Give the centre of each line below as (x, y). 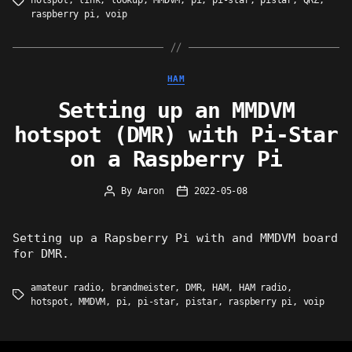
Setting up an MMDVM (176, 110)
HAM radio (263, 287)
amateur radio (66, 287)
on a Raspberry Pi (176, 159)
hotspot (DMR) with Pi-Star (176, 134)
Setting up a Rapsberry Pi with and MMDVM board (176, 237)
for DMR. (41, 253)
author (125, 205)
